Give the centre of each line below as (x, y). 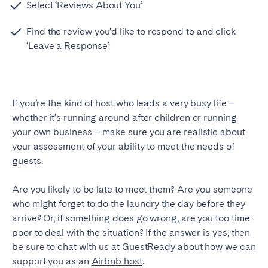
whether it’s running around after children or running (124, 117)
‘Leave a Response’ (68, 45)
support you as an (52, 261)
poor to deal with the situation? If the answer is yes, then (131, 232)
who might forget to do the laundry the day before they (129, 203)
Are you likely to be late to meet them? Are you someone (132, 189)
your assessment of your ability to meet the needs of (123, 146)
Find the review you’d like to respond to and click (131, 31)
